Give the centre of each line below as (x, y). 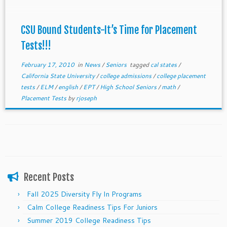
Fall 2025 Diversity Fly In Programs (84, 194)
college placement (181, 76)
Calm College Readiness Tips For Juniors (92, 207)
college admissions (126, 76)
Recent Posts (49, 177)
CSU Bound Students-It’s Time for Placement (109, 30)
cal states (164, 65)
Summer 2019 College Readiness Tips (89, 220)
